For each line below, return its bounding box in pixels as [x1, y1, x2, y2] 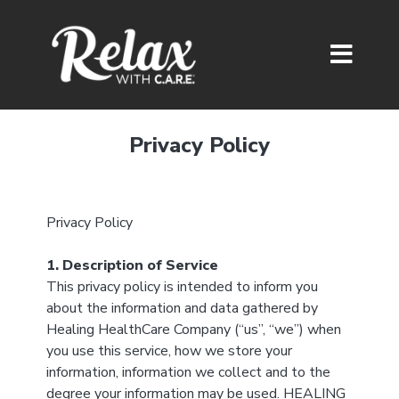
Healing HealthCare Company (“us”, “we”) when [45, 320, 341, 339]
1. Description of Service [45, 256, 218, 275]
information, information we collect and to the [45, 362, 330, 382]
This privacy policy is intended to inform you [45, 277, 318, 297]
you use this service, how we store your [45, 341, 292, 361]
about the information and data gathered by [45, 298, 318, 318]
